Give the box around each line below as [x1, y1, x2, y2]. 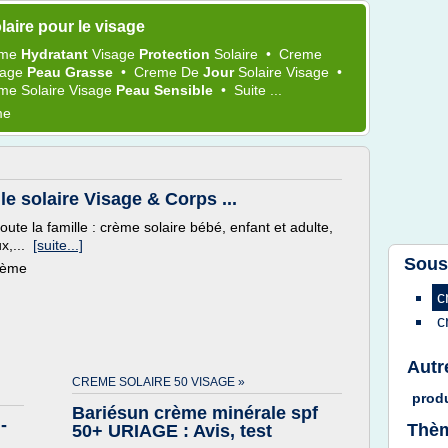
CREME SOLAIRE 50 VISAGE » [72, 375, 245, 389]
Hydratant [21, 46, 92, 62]
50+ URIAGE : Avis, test [72, 421, 272, 441]
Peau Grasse [27, 64, 117, 80]
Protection [139, 46, 214, 62]
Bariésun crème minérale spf [72, 403, 318, 423]
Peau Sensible [116, 82, 217, 98]
